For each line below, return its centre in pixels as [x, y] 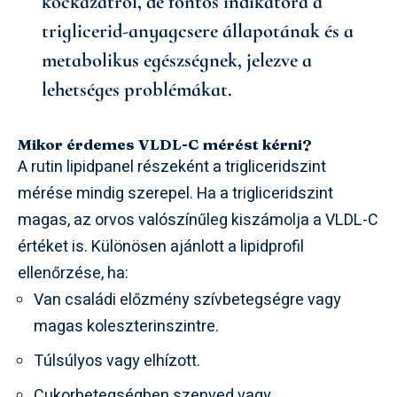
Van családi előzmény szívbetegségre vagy [187, 300]
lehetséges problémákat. [137, 89]
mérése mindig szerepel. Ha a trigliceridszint [175, 193]
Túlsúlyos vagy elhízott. [117, 361]
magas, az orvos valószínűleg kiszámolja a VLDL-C [198, 220]
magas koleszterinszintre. [126, 326]
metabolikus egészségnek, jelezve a [177, 60]
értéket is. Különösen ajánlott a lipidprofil [161, 246]
